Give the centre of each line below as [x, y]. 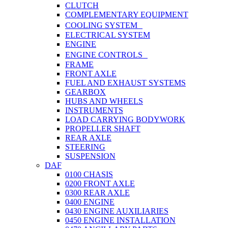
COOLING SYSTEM [104, 25]
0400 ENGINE [90, 202]
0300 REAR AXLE [97, 193]
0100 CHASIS [89, 175]
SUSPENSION [90, 156]
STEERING [85, 147]
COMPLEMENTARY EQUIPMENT [127, 15]
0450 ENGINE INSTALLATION [120, 220]
